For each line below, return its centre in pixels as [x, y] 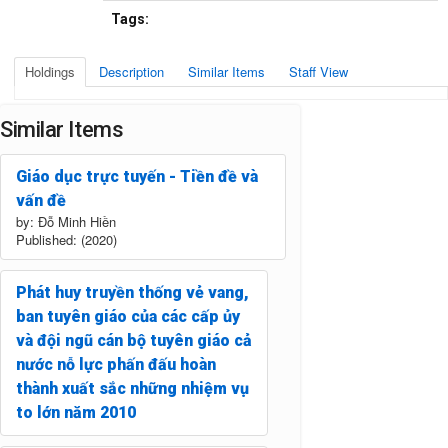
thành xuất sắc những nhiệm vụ [132, 388]
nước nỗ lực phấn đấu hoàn [116, 364]
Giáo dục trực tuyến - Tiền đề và [137, 176]
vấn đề [41, 200]
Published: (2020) [66, 239]
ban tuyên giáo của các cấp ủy [128, 316]
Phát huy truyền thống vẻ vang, [132, 292]
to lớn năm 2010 [76, 412]
